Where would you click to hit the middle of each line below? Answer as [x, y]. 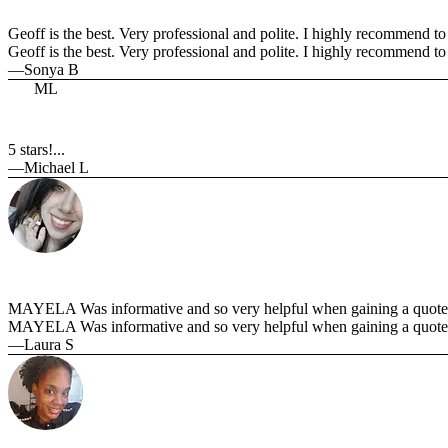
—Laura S [41, 345]
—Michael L [48, 167]
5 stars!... [36, 149]
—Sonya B [43, 69]
